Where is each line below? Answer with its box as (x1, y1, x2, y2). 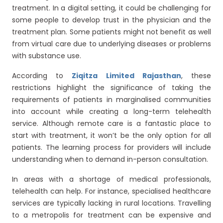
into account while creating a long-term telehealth (12, 107, 211, 116)
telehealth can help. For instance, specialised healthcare (12, 186, 211, 196)
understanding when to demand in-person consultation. (12, 154, 208, 164)
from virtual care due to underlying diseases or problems (12, 39, 211, 49)
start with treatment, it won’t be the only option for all (12, 130, 211, 140)
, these (181, 71, 212, 81)
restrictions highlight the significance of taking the (12, 83, 211, 93)
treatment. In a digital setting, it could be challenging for (12, 3, 211, 13)
